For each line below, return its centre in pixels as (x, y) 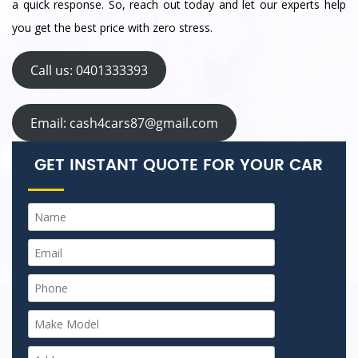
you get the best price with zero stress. (112, 28)
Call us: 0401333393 (89, 70)
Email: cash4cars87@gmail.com (124, 123)
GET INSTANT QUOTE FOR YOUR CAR (179, 166)
